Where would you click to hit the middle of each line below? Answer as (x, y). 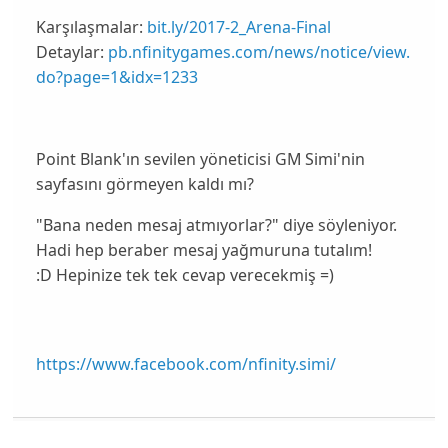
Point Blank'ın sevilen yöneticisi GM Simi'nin (200, 158)
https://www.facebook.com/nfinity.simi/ (185, 363)
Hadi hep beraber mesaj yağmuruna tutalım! (205, 249)
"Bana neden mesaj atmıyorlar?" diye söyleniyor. (216, 224)
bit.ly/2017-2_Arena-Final (238, 27)
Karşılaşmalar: (91, 27)
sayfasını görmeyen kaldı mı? (144, 183)
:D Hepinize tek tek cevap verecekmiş (177, 274)
